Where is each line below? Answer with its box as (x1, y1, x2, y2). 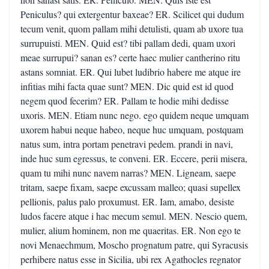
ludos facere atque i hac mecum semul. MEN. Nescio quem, (20, 210, 247, 222)
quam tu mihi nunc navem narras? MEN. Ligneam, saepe (20, 166, 236, 179)
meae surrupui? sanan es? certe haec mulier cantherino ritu (20, 51, 240, 64)
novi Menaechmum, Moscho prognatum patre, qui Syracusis (20, 238, 248, 251)
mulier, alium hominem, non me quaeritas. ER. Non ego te (20, 224, 241, 237)
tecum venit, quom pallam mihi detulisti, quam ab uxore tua (20, 22, 243, 35)
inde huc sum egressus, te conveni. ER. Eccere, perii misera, (20, 152, 247, 165)
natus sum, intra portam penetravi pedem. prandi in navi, (20, 138, 233, 150)
